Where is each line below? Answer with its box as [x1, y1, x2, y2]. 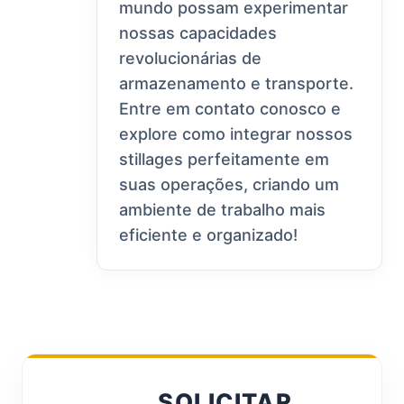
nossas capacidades [119, 23, 278, 43]
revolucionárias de [119, 49, 262, 69]
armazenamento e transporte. [119, 74, 354, 94]
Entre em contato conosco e [119, 99, 342, 119]
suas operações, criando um [119, 175, 340, 195]
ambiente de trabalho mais [119, 200, 326, 220]
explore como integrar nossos [119, 124, 353, 144]
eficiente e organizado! [119, 225, 298, 245]
